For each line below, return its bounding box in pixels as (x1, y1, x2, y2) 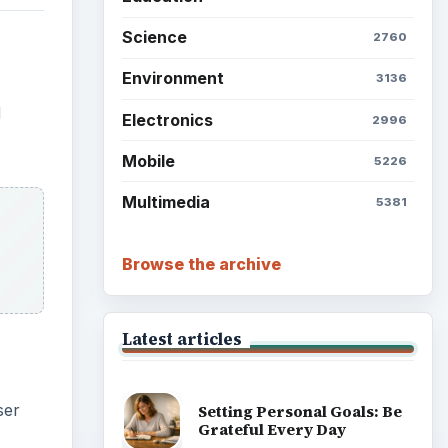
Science (121, 27, 187, 48)
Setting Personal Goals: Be (197, 401, 402, 423)
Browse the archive (121, 253, 281, 274)
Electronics (121, 109, 213, 130)
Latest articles (121, 327, 242, 350)
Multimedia (121, 192, 210, 213)
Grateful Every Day (197, 419, 346, 441)
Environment (121, 68, 224, 89)
